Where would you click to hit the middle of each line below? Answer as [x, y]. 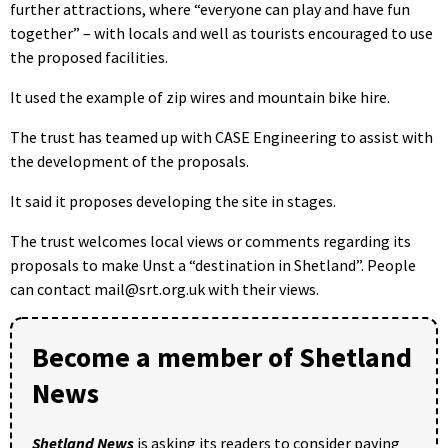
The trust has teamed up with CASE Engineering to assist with [221, 136]
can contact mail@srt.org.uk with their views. [164, 288]
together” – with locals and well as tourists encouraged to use [221, 32]
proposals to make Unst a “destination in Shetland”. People [213, 264]
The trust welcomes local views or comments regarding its [210, 240]
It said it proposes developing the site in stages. [173, 200]
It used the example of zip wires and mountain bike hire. [200, 96]
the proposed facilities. [89, 56]
